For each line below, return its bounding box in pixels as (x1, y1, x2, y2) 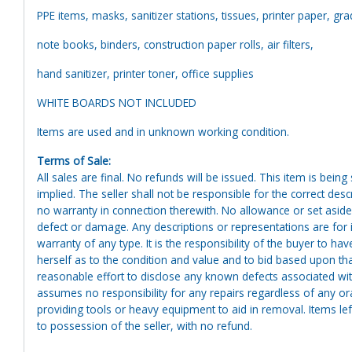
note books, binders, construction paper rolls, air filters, (37, 36, 313, 52)
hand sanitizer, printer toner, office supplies (37, 65, 254, 81)
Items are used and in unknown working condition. (37, 123, 292, 139)
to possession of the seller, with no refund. (37, 317, 252, 333)
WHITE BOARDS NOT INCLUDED (37, 94, 196, 110)
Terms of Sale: (37, 152, 111, 168)
